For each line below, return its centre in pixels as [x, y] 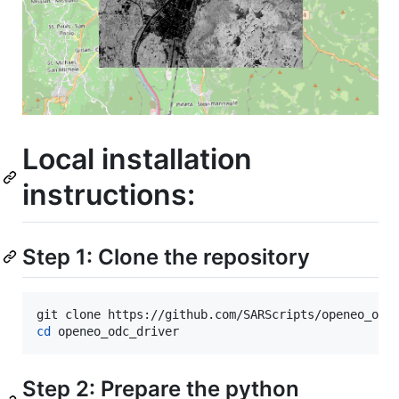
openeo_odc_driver [115, 331]
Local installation [137, 159]
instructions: [109, 195]
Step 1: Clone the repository [166, 256]
